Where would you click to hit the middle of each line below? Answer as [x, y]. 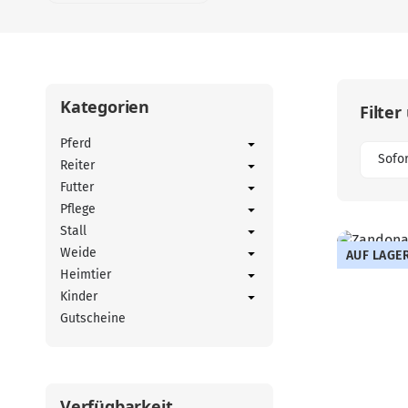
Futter [77, 188]
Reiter [77, 166]
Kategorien [105, 107]
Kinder [79, 297]
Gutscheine [93, 319]
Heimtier [86, 275]
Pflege [78, 209]
